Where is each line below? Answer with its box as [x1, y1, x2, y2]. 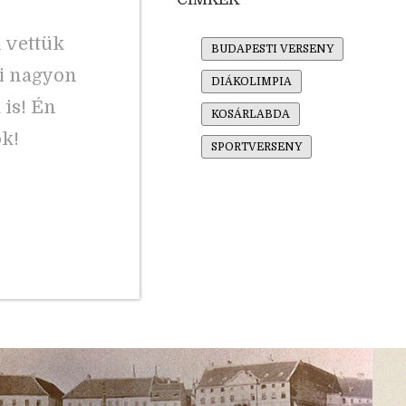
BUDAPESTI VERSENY [210, 42, 333, 55]
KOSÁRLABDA [210, 107, 290, 121]
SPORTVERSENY [210, 140, 302, 153]
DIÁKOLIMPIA [210, 74, 292, 88]
